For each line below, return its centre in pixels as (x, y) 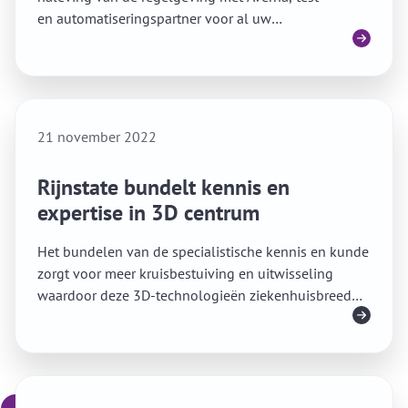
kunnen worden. (88, 339)
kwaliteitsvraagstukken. (111, 40)
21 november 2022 (97, 137)
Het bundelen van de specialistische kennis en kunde (203, 251)
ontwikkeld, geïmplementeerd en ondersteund (182, 317)
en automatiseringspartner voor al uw (154, 18)
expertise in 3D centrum (148, 213)
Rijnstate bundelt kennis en (163, 187)
